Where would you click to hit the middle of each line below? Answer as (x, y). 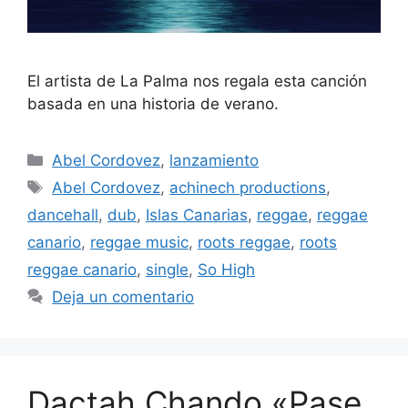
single (167, 269)
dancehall (63, 214)
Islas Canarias (197, 214)
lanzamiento (214, 160)
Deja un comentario (123, 296)
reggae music (139, 242)
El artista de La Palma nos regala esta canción (197, 81)
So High (226, 269)
